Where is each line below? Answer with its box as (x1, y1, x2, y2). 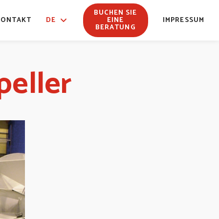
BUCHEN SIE (94, 7, 137, 19)
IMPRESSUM (162, 15, 204, 26)
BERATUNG (95, 22, 136, 33)
